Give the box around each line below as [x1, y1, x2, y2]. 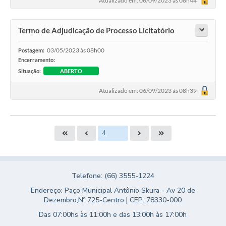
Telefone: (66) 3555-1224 [71, 171, 154, 181]
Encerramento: [18, 56, 55, 64]
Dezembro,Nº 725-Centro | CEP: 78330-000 [44, 195, 182, 205]
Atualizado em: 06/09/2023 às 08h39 [99, 87, 197, 95]
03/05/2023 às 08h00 [47, 46, 104, 54]
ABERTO [60, 68, 82, 75]
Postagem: [18, 47, 44, 54]
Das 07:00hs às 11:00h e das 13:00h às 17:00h [39, 209, 187, 219]
